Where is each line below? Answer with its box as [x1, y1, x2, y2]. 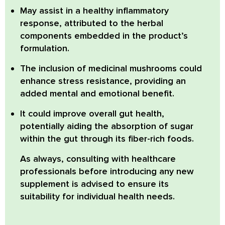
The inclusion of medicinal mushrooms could [20, 63, 202, 74]
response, [20, 18, 62, 29]
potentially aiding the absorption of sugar [20, 121, 193, 132]
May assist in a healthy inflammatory [20, 5, 169, 17]
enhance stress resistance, [20, 75, 132, 87]
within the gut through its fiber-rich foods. [20, 133, 194, 145]
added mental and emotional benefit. [20, 88, 174, 99]
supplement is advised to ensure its [20, 178, 169, 190]
